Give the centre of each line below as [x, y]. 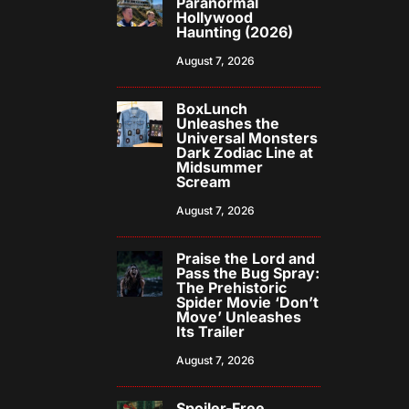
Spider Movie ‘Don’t [248, 303]
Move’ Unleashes [239, 317]
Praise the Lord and [246, 259]
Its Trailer [211, 332]
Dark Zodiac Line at [245, 153]
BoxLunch [212, 109]
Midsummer [220, 168]
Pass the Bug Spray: [248, 273]
